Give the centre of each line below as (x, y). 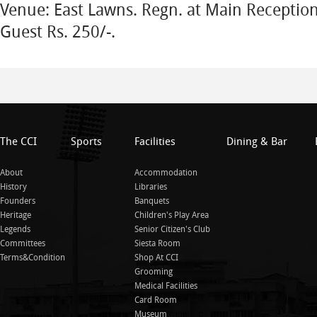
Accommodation (166, 173)
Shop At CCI (156, 258)
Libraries (151, 187)
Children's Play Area (172, 215)
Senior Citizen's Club (172, 230)
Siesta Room (157, 244)
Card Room (156, 300)
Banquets (152, 201)
